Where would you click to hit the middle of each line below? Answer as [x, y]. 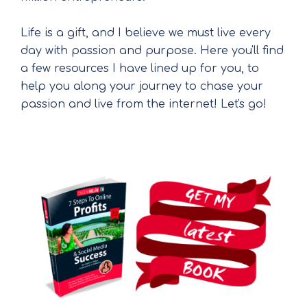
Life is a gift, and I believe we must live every [146, 33]
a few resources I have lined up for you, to [140, 69]
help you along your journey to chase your [142, 86]
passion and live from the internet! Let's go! [144, 104]
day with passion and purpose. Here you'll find [152, 51]
